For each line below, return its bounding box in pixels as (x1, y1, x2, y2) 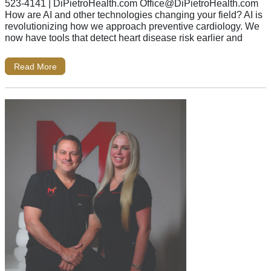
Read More (13, 61, 57, 71)
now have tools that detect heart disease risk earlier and (5, 32, 243, 44)
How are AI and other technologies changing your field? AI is (5, 9, 263, 21)
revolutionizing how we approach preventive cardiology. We (5, 21, 260, 32)
